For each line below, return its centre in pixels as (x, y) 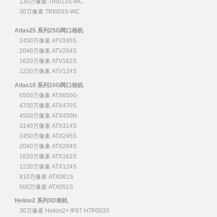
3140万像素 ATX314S (48, 126)
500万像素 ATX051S (46, 187)
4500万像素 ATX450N (48, 116)
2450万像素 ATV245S (48, 41)
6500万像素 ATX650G (48, 95)
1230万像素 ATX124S (48, 166)
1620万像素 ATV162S (48, 61)
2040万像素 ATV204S (48, 51)
